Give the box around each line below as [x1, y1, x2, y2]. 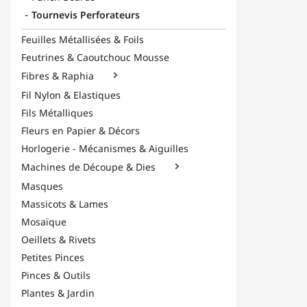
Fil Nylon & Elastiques [21, 88, 121, 101]
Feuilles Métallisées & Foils [21, 33, 144, 46]
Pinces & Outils [21, 269, 90, 282]
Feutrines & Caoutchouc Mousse [21, 51, 169, 64]
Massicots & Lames [21, 197, 108, 210]
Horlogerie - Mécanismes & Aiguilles [21, 142, 188, 155]
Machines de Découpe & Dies [21, 160, 156, 174]
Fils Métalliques [21, 106, 93, 119]
